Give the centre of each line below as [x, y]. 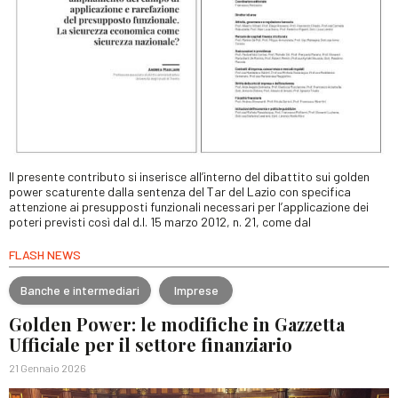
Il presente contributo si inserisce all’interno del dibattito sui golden [189, 177]
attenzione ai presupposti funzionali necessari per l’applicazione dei [189, 207]
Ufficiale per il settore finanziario [151, 345]
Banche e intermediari [80, 290]
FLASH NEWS [45, 255]
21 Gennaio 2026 [48, 368]
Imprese [196, 290]
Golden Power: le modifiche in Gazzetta [177, 324]
